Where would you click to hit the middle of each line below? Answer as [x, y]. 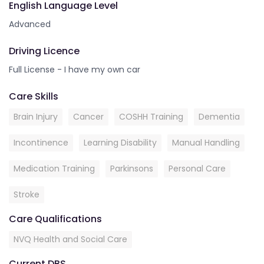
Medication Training [54, 169]
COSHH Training [151, 117]
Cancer [88, 117]
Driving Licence [44, 51]
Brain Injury [36, 117]
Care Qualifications [55, 219]
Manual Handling [206, 143]
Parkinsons [132, 169]
